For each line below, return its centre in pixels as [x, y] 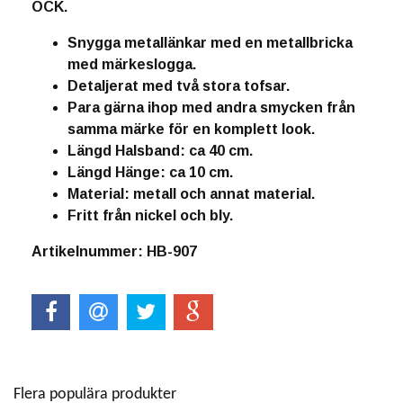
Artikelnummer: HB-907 [114, 251]
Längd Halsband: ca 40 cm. [160, 151]
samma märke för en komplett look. [191, 129]
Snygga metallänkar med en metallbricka [210, 43]
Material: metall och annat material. [191, 194]
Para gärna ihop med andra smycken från [211, 107]
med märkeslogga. [132, 64]
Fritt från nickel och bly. [150, 215]
